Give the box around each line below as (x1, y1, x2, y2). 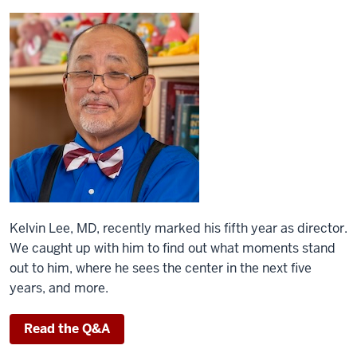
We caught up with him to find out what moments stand (10, 239, 335, 257)
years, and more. (10, 279, 112, 296)
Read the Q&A (24, 320, 110, 337)
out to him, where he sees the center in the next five (10, 259, 312, 277)
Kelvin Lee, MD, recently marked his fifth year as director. (10, 219, 347, 237)
